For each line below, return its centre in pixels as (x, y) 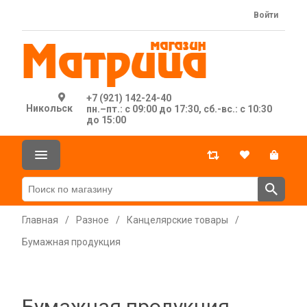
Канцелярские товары (177, 220)
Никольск (50, 108)
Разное (93, 220)
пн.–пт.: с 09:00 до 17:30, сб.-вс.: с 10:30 (180, 109)
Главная (40, 220)
